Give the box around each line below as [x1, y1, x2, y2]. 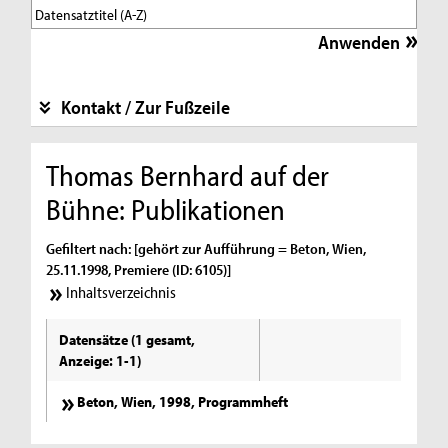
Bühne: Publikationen [46, 190, 286, 227]
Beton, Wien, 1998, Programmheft [77, 392, 289, 412]
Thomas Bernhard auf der [46, 156, 330, 193]
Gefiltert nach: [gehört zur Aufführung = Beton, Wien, [46, 238, 367, 258]
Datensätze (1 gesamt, [59, 330, 196, 350]
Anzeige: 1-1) [59, 351, 142, 371]
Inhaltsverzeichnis [65, 282, 176, 303]
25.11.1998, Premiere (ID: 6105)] [46, 259, 232, 279]
